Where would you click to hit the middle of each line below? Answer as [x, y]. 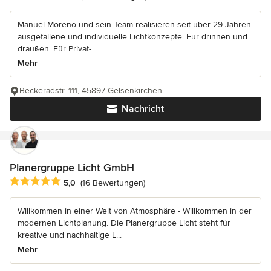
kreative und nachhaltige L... [70, 235]
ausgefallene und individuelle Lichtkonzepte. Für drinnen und [132, 37]
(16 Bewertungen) [113, 183]
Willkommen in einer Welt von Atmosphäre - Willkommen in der [135, 211]
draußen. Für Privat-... [57, 49]
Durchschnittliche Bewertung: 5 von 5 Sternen [107, 182]
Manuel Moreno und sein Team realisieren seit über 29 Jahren [134, 25]
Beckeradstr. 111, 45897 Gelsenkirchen [91, 91]
